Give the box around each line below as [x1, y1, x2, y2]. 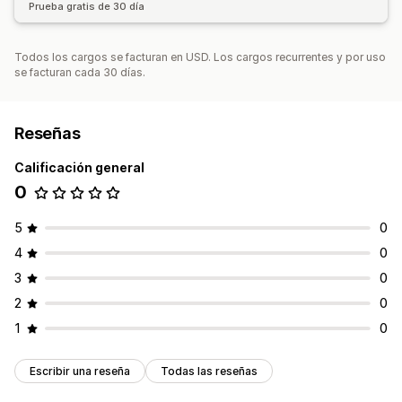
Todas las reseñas [161, 364, 258, 379]
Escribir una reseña [30, 364, 130, 379]
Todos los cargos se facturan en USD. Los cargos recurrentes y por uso [14, 50, 386, 65]
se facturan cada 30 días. [14, 66, 145, 80]
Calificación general [14, 160, 144, 176]
